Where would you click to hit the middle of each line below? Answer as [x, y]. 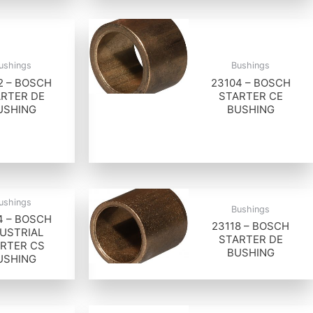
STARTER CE [250, 96]
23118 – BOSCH [251, 226]
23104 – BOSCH [250, 82]
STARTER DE [250, 239]
